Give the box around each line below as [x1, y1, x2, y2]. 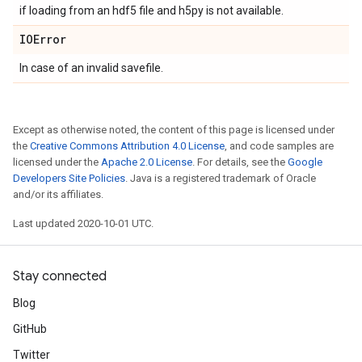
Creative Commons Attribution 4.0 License [30, 140, 225, 152]
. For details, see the [192, 156, 288, 168]
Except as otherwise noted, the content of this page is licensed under [13, 124, 335, 136]
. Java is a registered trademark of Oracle [125, 172, 316, 184]
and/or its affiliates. [13, 188, 103, 200]
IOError [19, 32, 66, 47]
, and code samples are [225, 140, 334, 152]
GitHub [13, 322, 47, 335]
